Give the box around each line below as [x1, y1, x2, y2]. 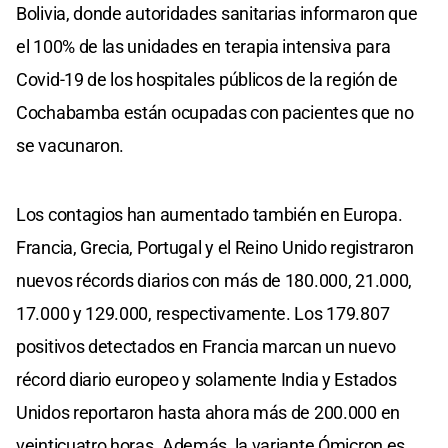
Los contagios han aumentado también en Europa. [16, 203, 403, 225]
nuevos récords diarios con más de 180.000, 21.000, [16, 269, 413, 291]
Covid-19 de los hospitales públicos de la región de [16, 68, 398, 90]
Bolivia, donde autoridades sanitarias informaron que [16, 2, 418, 24]
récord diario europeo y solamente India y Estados [16, 368, 397, 390]
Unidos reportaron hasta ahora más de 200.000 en [16, 401, 400, 423]
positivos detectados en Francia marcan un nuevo [16, 335, 396, 357]
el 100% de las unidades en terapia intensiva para [16, 35, 391, 57]
